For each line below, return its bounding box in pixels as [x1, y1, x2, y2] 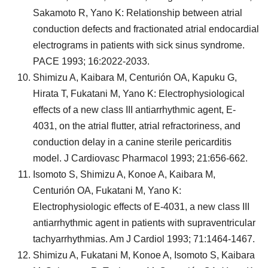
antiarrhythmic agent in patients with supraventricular [33, 218, 255, 228]
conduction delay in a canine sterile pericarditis [33, 137, 232, 147]
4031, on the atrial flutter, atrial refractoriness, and [33, 121, 240, 131]
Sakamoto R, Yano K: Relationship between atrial [33, 8, 242, 18]
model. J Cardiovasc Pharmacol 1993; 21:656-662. [33, 153, 248, 163]
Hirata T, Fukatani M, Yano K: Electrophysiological [33, 89, 245, 99]
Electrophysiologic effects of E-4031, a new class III [33, 202, 249, 212]
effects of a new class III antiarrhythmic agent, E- [33, 105, 236, 115]
